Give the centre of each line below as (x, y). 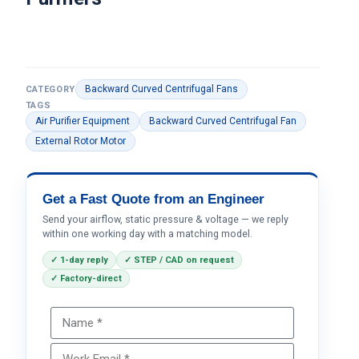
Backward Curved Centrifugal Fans (161, 89)
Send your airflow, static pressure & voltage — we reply (165, 219)
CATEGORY (50, 89)
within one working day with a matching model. (147, 234)
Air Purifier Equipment (82, 121)
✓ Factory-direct (86, 278)
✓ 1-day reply (79, 260)
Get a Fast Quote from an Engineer (153, 199)
